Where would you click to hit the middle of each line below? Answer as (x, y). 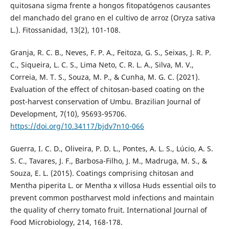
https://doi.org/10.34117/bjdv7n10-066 (77, 126)
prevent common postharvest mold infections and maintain (112, 198)
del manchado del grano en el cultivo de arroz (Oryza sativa (112, 18)
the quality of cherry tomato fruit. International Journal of (108, 210)
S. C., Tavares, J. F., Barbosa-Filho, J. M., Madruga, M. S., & (108, 161)
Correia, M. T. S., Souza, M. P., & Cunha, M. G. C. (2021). (105, 77)
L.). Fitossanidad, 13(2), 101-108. (65, 30)
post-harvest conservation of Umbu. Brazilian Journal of (105, 102)
